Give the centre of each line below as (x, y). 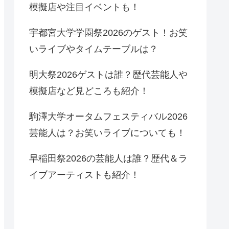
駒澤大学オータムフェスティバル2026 (108, 117)
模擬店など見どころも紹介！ (89, 91)
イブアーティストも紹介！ (84, 175)
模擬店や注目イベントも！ (84, 7)
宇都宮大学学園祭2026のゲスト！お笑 (108, 33)
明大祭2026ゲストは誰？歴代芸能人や (108, 75)
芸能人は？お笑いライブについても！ (107, 133)
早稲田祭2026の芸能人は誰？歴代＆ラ (108, 159)
